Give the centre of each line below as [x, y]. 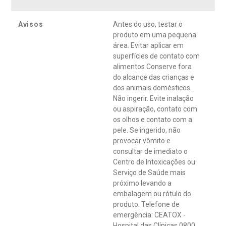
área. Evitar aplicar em [148, 46]
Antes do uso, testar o [148, 24]
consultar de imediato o [150, 152]
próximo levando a [142, 183]
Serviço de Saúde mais [149, 173]
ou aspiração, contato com [155, 109]
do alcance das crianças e [154, 77]
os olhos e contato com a [153, 120]
